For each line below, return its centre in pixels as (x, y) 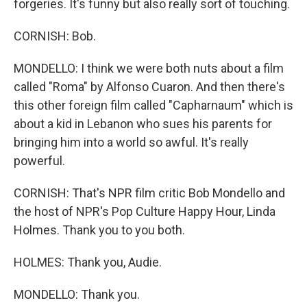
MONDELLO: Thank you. (77, 294)
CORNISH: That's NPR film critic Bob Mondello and (149, 193)
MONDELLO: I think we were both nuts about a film (149, 68)
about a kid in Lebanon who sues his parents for (143, 124)
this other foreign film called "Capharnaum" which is (153, 105)
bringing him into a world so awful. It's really (131, 142)
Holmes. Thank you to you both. (99, 230)
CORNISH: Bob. (55, 36)
